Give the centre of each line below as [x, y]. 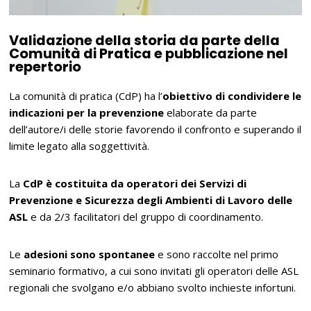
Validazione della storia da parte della [145, 40]
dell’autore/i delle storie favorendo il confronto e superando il [155, 129]
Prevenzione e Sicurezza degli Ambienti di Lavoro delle [151, 200]
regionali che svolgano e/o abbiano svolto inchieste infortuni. [153, 287]
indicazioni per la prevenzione [87, 112]
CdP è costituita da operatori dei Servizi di [135, 183]
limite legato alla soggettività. [79, 145]
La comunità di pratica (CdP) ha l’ [86, 95]
